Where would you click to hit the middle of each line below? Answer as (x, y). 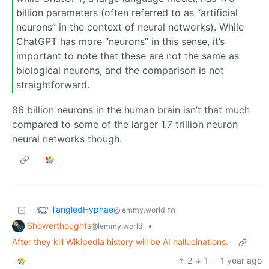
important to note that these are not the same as (128, 56)
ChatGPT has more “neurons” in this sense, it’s (120, 42)
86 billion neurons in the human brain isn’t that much (131, 110)
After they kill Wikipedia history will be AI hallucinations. (120, 242)
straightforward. (53, 85)
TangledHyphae (82, 209)
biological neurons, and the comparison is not (120, 71)
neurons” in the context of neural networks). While (130, 27)
